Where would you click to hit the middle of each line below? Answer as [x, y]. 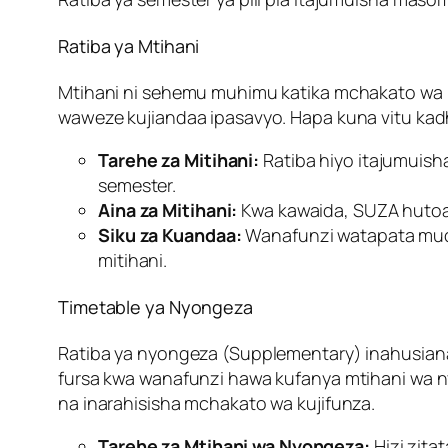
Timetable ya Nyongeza [155, 306]
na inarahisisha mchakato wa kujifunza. [217, 402]
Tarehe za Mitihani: [179, 159]
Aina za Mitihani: [168, 209]
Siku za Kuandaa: [170, 234]
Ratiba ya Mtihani [129, 46]
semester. [137, 184]
